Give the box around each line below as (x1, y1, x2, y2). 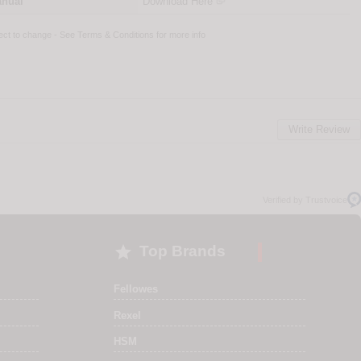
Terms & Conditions (77, 30, 154, 40)
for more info (153, 30, 205, 40)
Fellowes (113, 282, 158, 295)
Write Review (288, 122, 350, 135)
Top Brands (139, 243, 226, 260)
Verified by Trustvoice (263, 195, 348, 205)
